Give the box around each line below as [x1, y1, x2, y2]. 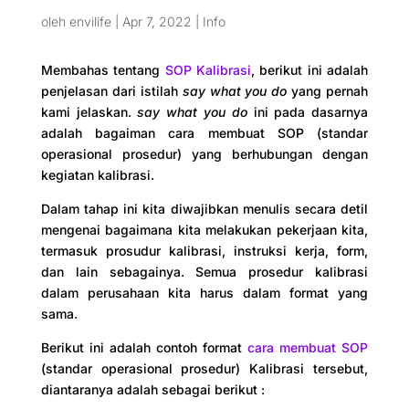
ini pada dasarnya [246, 104, 369, 120]
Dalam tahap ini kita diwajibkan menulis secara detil [40, 201, 369, 216]
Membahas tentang [40, 62, 165, 78]
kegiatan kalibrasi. [40, 167, 154, 183]
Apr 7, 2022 [121, 14, 192, 29]
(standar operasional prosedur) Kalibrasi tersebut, [40, 361, 369, 376]
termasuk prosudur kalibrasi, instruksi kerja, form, [40, 243, 369, 258]
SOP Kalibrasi [164, 62, 251, 78]
